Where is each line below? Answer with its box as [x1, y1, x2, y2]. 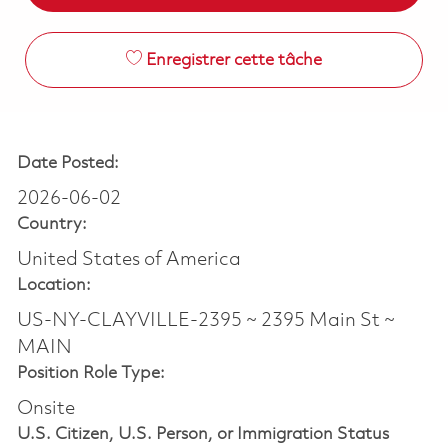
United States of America [16, 249, 241, 270]
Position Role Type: [16, 364, 165, 382]
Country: [16, 215, 87, 233]
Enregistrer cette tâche [145, 51, 322, 69]
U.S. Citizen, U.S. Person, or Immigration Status [16, 425, 389, 443]
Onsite [16, 398, 75, 419]
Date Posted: [16, 154, 119, 172]
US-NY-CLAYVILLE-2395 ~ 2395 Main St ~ [16, 310, 395, 331]
